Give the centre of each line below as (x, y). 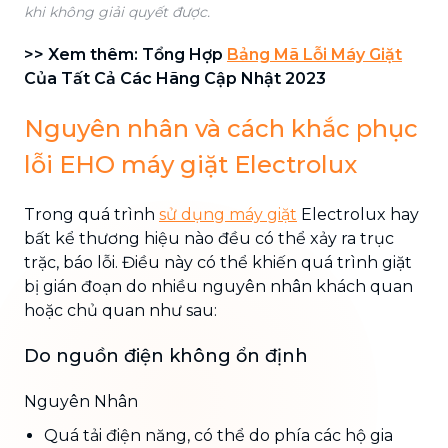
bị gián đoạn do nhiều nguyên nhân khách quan (218, 286)
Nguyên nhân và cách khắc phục (221, 128)
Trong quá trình (91, 214)
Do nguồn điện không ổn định (166, 355)
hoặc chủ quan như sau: (120, 310)
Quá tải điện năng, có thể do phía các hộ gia (218, 435)
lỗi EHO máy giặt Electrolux (190, 164)
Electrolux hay (358, 214)
